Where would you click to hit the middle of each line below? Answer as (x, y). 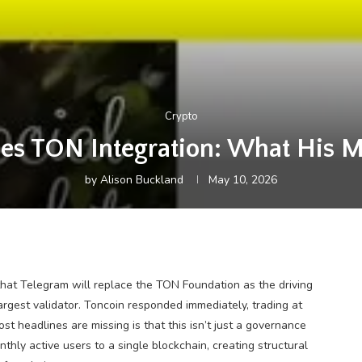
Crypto (181, 116)
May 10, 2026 (243, 180)
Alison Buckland (142, 180)
